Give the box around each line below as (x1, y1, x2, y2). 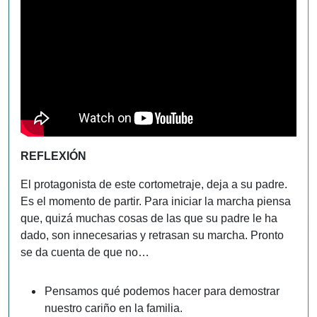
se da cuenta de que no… (21, 246, 149, 259)
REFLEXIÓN (21, 150, 86, 163)
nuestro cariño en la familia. (45, 302, 183, 315)
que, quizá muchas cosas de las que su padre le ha (21, 212, 277, 225)
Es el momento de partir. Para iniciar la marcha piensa (21, 195, 291, 208)
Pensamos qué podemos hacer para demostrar (45, 285, 279, 298)
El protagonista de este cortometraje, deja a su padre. (21, 178, 287, 191)
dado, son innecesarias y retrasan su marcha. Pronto (21, 229, 284, 242)
